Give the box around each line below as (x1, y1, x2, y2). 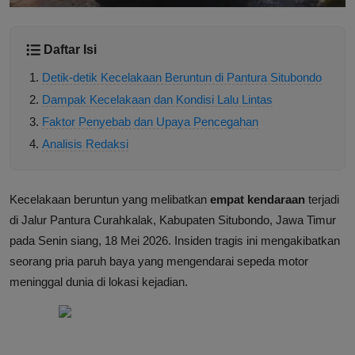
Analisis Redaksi (42, 137, 128, 151)
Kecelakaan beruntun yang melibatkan (10, 193, 210, 207)
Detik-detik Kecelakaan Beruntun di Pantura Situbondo (42, 71, 322, 85)
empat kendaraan (210, 193, 305, 207)
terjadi (305, 193, 339, 207)
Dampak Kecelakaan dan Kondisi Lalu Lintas (42, 93, 273, 107)
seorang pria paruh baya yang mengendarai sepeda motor (10, 254, 308, 269)
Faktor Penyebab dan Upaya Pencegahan (42, 115, 258, 129)
